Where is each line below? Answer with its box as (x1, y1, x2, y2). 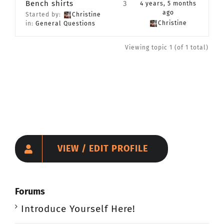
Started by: (25, 11, 63, 18)
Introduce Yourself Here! (21, 202, 135, 214)
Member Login (66, 41, 105, 47)
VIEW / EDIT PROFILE (57, 143, 148, 154)
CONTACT (66, 8, 91, 14)
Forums (15, 186, 45, 197)
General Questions (35, 20, 95, 27)
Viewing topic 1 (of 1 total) (125, 44, 208, 51)
